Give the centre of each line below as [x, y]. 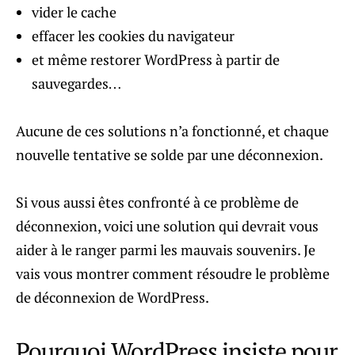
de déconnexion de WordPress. [113, 297]
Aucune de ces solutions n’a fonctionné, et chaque [172, 130]
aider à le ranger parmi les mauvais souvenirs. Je [166, 249]
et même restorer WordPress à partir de [156, 59]
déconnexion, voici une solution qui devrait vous [167, 225]
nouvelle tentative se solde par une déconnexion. [170, 154]
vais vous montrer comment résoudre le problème [173, 273]
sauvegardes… [76, 83]
